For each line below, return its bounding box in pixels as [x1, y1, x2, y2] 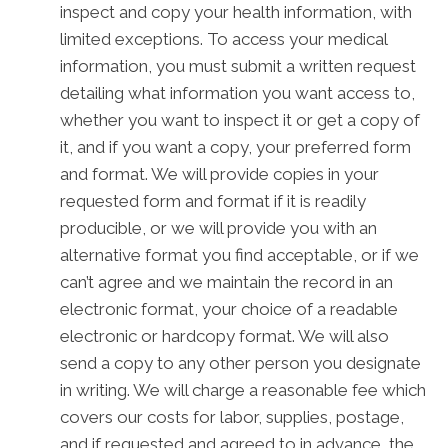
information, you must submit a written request [60, 56, 416, 76]
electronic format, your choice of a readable [60, 299, 398, 319]
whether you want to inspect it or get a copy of [60, 110, 420, 130]
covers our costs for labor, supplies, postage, [60, 407, 404, 427]
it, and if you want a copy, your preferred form [60, 137, 411, 157]
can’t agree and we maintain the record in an [60, 272, 393, 292]
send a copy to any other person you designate [60, 353, 421, 373]
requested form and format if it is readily [60, 191, 366, 211]
